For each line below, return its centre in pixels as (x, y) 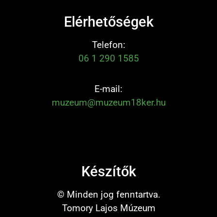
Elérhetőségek (108, 22)
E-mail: (108, 89)
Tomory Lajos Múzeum (108, 208)
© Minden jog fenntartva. (108, 195)
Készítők (108, 172)
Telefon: (108, 45)
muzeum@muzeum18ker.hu (108, 102)
